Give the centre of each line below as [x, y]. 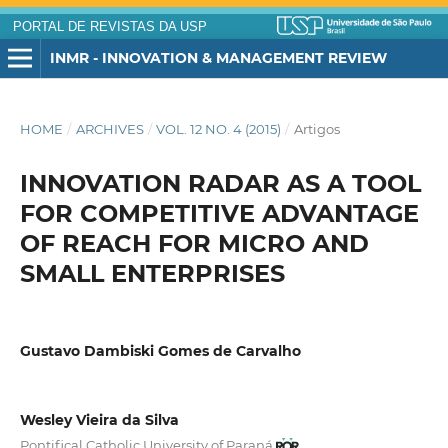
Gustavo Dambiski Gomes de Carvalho [160, 351]
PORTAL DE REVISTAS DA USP [109, 27]
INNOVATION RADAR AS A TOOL [220, 184]
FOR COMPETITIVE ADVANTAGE [219, 214]
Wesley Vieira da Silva [99, 419]
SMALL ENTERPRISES [152, 274]
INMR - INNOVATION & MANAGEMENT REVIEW [218, 57]
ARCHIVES [109, 129]
